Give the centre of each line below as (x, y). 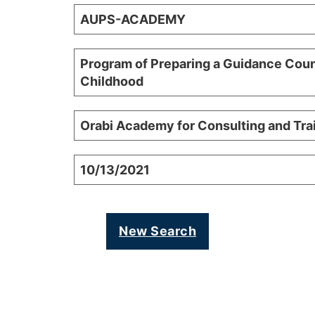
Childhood (112, 82)
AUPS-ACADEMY (133, 20)
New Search (157, 231)
